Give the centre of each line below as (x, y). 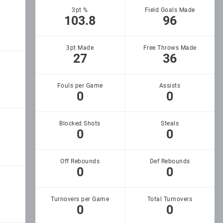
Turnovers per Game (80, 199)
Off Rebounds (80, 161)
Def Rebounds (170, 161)
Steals (170, 123)
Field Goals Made (170, 10)
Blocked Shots (80, 123)
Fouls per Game (80, 86)
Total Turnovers (170, 199)
